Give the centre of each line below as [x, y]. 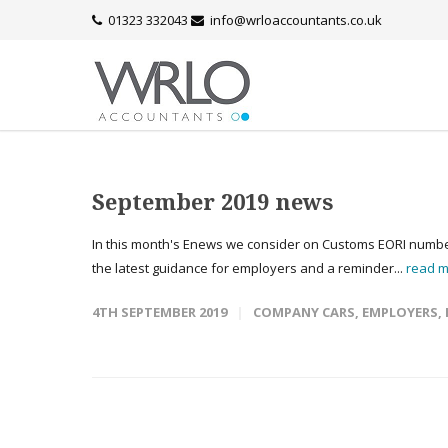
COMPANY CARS [304, 312]
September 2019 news [212, 201]
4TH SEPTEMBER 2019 [159, 312]
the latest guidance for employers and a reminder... [249, 268]
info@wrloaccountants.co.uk [296, 20]
